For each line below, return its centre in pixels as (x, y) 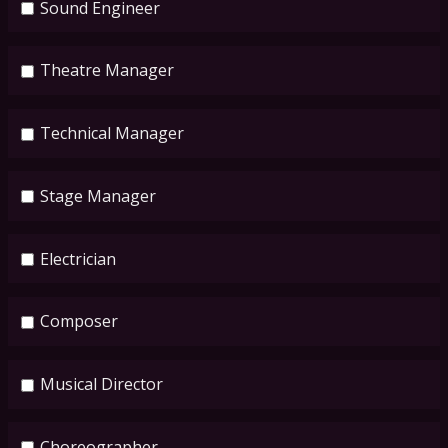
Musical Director (101, 384)
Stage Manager (98, 195)
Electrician (78, 258)
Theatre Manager (107, 70)
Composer (79, 321)
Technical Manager (112, 133)
